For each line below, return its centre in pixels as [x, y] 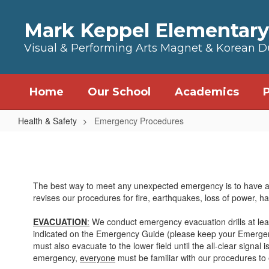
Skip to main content [42, 9]
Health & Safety [47, 121]
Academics [207, 92]
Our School [119, 92]
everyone [98, 258]
